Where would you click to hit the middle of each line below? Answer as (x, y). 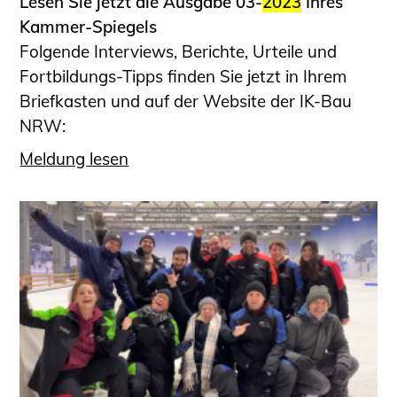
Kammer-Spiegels (89, 27)
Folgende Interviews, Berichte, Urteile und (179, 52)
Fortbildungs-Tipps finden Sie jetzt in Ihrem (183, 77)
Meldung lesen (74, 158)
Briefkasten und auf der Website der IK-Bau (186, 101)
